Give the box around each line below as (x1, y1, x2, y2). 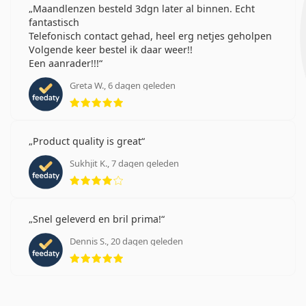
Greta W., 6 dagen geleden (70, 79, 176, 92)
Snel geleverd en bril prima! (33, 212, 161, 225)
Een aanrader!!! (29, 56, 99, 70)
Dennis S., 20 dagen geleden (70, 234, 183, 247)
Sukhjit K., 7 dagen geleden (70, 156, 179, 169)
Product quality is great (33, 134, 141, 148)
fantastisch (29, 15, 79, 29)
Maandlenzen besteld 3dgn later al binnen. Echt (33, 1, 255, 15)
